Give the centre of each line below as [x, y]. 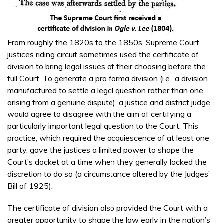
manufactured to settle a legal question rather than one [105, 90]
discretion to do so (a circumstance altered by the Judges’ [109, 174]
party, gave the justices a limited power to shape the [101, 150]
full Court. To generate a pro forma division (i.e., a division [108, 78]
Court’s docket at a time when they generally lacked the [107, 162]
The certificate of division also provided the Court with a [108, 208]
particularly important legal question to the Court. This [103, 126]
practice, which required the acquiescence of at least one [108, 138]
